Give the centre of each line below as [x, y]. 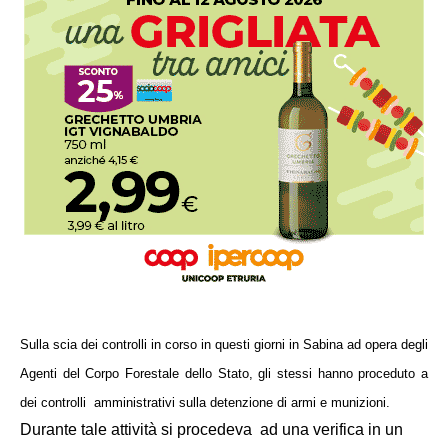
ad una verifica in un [331, 429]
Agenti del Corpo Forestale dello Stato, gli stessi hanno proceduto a [224, 373]
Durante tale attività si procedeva [136, 429]
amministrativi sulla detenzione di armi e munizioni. [242, 402]
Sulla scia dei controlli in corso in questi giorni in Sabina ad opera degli [224, 344]
